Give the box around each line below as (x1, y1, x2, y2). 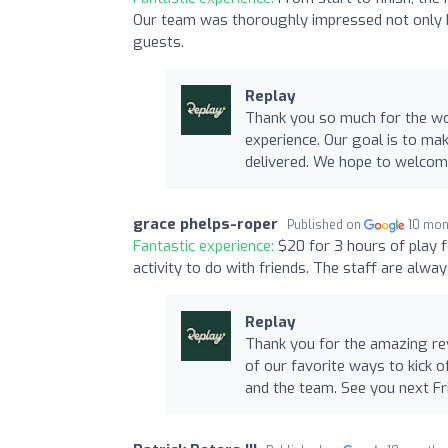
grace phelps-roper (133, 213, 278, 234)
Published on (287, 216, 364, 233)
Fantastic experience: (133, 235, 278, 256)
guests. (133, 31, 184, 52)
